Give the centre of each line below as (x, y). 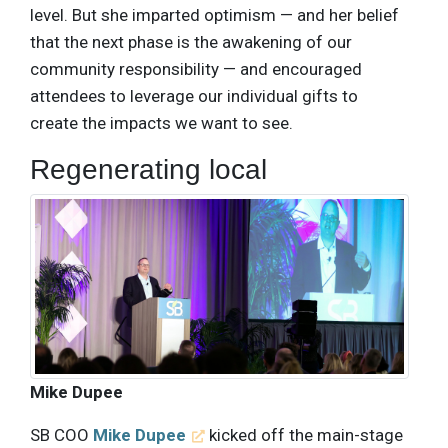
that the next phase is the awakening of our (191, 41)
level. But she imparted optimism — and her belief (214, 14)
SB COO (61, 434)
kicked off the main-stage (304, 434)
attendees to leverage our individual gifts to (194, 95)
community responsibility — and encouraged (196, 68)
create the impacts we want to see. (161, 122)
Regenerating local (148, 169)
